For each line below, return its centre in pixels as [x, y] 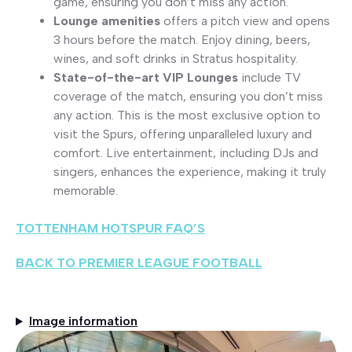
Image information [83, 321]
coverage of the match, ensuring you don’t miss [188, 96]
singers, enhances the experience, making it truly [190, 171]
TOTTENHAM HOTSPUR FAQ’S [110, 228]
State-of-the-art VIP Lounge [143, 77]
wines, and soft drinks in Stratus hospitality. [176, 58]
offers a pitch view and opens [247, 20]
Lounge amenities [108, 20]
